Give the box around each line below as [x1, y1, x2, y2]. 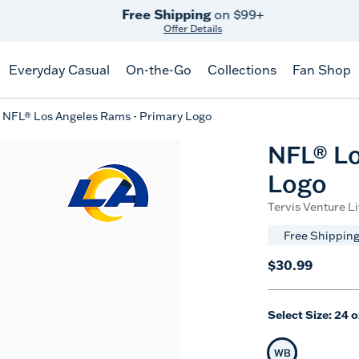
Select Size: [268, 307, 332, 322]
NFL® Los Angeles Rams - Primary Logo [2, 109, 212, 123]
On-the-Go [125, 62, 192, 78]
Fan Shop [292, 62, 351, 78]
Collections [207, 62, 276, 78]
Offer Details [156, 22, 216, 34]
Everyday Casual [8, 62, 110, 78]
